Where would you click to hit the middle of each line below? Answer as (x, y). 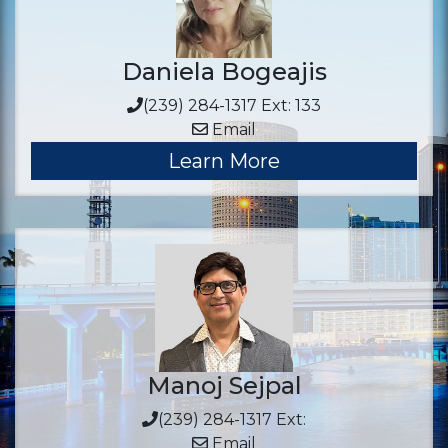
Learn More (224, 161)
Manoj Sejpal (224, 385)
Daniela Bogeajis (224, 71)
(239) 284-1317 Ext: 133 (232, 105)
